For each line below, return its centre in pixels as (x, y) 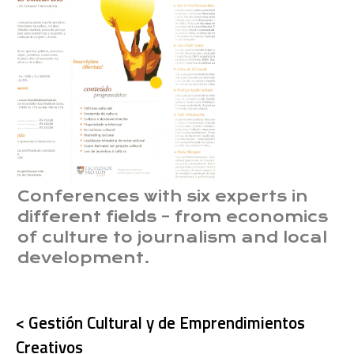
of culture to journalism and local (173, 238)
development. (84, 258)
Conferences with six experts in (163, 197)
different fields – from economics (173, 217)
